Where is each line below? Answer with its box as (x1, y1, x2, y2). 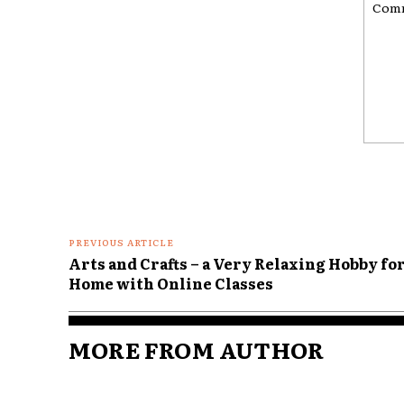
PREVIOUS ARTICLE (69, 234, 174, 249)
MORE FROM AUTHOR (69, 332, 325, 366)
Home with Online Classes (69, 271, 273, 294)
